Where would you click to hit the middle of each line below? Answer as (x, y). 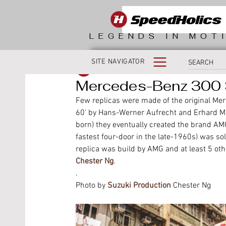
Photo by (92, 186)
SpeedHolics (116, 69)
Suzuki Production (139, 186)
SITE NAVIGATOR (118, 62)
